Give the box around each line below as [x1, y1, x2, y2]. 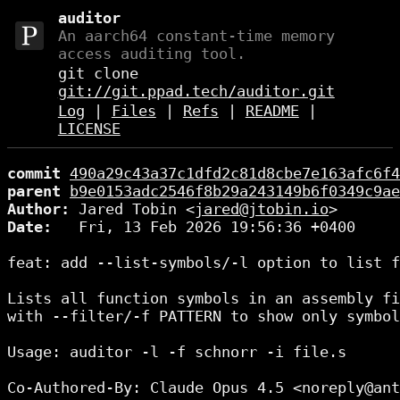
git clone [57, 64, 138, 82]
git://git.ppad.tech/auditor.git [57, 82, 335, 100]
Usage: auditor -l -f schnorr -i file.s [7, 342, 346, 361]
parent [7, 181, 61, 200]
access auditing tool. [57, 45, 246, 62]
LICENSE [57, 120, 121, 137]
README [245, 102, 299, 120]
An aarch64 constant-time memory [57, 27, 335, 45]
